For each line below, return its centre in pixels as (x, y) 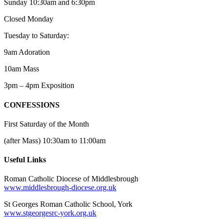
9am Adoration (27, 52)
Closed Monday (29, 19)
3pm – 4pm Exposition (39, 86)
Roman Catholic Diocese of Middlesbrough (71, 179)
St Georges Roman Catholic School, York (68, 204)
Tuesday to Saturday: (36, 36)
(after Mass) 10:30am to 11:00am (55, 140)
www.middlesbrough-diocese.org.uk (60, 188)
